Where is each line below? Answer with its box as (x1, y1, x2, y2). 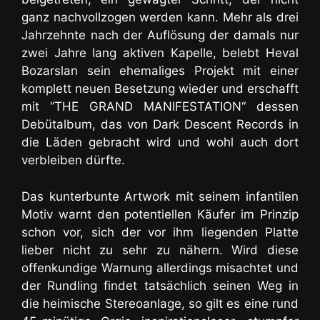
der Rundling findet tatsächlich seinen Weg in (21, 278, 299, 293)
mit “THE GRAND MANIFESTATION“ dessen (21, 99, 299, 114)
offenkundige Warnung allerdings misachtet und (21, 260, 299, 275)
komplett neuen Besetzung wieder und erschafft (21, 81, 299, 96)
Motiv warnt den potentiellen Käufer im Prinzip (21, 206, 299, 221)
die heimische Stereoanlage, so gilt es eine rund (21, 296, 299, 311)
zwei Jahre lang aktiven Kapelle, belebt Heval (21, 46, 299, 61)
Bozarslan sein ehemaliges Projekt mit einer (21, 64, 299, 79)
